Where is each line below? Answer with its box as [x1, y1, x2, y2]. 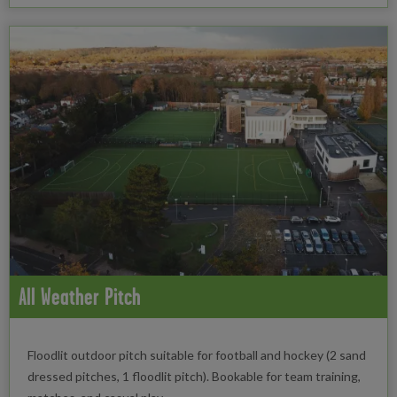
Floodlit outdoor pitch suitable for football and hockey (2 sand [27, 347, 366, 363]
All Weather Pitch [19, 283, 141, 311]
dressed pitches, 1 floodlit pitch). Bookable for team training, [27, 369, 361, 385]
